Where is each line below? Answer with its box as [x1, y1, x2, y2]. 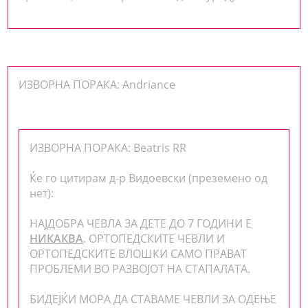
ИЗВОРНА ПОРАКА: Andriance [19, 76, 176, 92]
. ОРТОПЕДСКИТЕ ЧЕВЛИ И [83, 230, 225, 246]
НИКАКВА [30, 230, 84, 246]
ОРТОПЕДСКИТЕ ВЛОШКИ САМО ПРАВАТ [30, 245, 247, 261]
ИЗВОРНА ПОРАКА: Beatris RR [30, 140, 187, 155]
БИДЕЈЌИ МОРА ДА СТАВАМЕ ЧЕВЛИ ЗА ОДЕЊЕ [30, 291, 277, 307]
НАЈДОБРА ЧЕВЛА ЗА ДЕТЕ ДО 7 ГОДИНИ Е [30, 215, 252, 231]
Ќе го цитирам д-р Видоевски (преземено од [30, 170, 268, 186]
